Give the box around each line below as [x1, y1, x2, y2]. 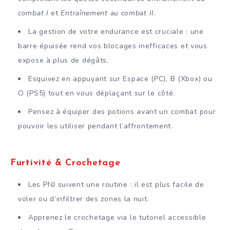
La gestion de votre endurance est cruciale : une [28, 26, 204, 36]
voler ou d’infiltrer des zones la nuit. [18, 194, 149, 204]
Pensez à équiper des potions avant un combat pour [28, 106, 216, 117]
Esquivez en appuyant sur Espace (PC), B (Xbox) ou [28, 73, 213, 84]
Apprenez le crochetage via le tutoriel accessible [28, 212, 206, 222]
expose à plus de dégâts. [18, 55, 109, 65]
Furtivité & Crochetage [10, 158, 121, 168]
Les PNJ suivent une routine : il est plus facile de [28, 179, 204, 189]
